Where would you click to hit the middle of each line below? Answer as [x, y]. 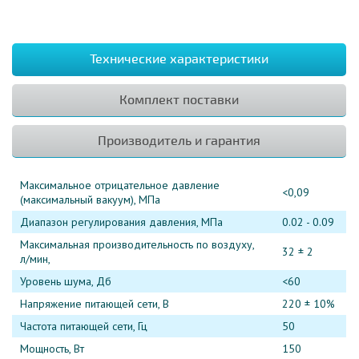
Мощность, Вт [52, 348]
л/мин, [35, 258]
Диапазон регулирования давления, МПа [121, 222]
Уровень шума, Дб [66, 281]
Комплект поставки [179, 100]
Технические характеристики [179, 59]
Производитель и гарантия [179, 141]
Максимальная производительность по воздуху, [137, 244]
